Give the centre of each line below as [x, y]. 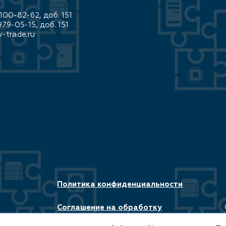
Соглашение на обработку [110, 208]
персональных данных [102, 217]
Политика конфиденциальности [120, 184]
